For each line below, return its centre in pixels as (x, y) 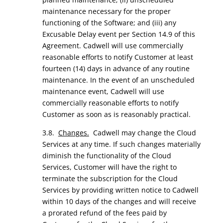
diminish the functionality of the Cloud (107, 156)
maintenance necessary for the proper (106, 11)
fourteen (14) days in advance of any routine (116, 68)
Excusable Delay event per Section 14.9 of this (118, 34)
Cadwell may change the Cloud (142, 133)
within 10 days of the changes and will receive (119, 201)
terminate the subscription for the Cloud (110, 178)
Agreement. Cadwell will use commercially (112, 46)
